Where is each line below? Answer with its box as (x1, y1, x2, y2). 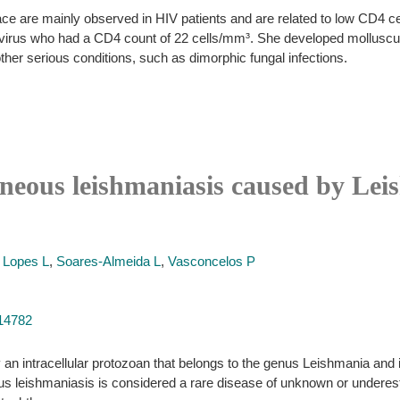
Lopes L (3, 254, 49, 269)
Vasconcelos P (168, 254, 255, 269)
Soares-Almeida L (56, 254, 161, 269)
